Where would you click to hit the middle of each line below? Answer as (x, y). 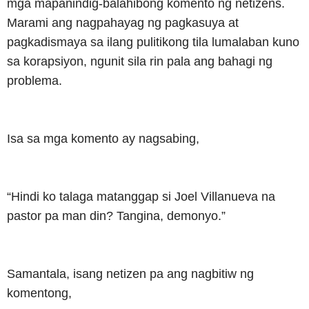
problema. (34, 80)
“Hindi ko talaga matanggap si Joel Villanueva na (141, 196)
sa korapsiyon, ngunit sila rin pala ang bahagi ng (140, 61)
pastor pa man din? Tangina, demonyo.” (116, 216)
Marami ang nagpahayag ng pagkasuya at (123, 22)
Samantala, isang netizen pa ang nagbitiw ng (130, 273)
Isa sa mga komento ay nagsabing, (103, 138)
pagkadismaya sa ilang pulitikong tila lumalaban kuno (153, 42)
